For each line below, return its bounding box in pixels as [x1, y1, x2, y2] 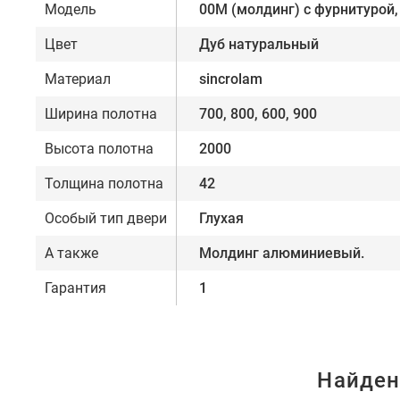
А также [45, 245, 98, 262]
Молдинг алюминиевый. [199, 245, 364, 262]
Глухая [199, 210, 244, 228]
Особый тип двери [45, 210, 167, 228]
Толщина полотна [45, 175, 163, 193]
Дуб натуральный [199, 36, 319, 54]
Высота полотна [45, 140, 154, 158]
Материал [45, 71, 111, 88]
